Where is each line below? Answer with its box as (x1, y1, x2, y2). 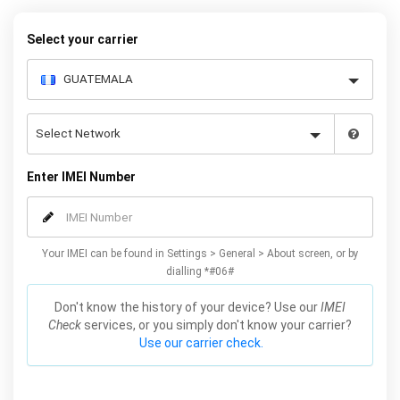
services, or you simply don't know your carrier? (81, 318, 352, 332)
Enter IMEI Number (27, 170, 136, 184)
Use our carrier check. (139, 336, 263, 350)
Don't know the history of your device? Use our (54, 300, 321, 314)
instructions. (163, 23, 237, 37)
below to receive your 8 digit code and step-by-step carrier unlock (13, 5, 387, 20)
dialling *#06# (166, 265, 234, 278)
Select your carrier (27, 32, 138, 46)
